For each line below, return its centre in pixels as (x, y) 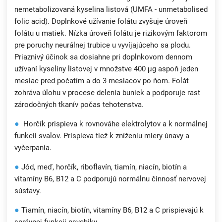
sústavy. (28, 191)
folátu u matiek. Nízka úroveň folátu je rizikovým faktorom (111, 33)
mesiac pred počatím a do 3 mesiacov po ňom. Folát (102, 81)
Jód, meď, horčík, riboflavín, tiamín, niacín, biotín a (103, 167)
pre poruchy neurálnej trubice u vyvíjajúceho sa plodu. (103, 45)
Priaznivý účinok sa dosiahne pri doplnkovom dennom (103, 57)
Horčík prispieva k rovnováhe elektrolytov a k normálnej (113, 124)
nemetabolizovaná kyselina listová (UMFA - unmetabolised (111, 10)
